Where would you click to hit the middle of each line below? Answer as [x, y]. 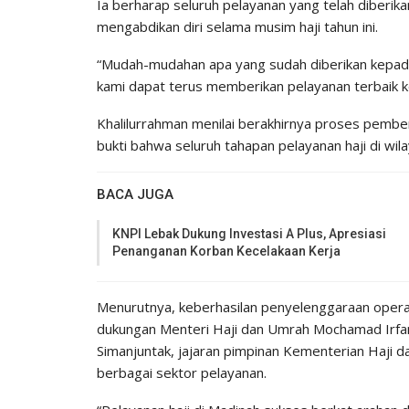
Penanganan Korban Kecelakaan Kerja [226, 251]
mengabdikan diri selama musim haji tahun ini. [237, 26]
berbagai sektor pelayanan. [182, 372]
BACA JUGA [135, 194]
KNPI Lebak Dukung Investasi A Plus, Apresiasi [249, 233]
